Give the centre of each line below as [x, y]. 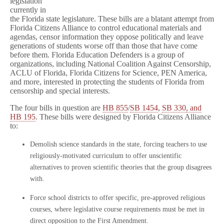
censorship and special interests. [60, 91]
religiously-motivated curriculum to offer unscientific [106, 156]
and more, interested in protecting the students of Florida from [107, 82]
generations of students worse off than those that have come [104, 46]
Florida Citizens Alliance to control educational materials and [106, 28]
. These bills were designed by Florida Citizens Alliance [123, 117]
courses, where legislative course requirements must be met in [117, 209]
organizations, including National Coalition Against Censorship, [110, 64]
